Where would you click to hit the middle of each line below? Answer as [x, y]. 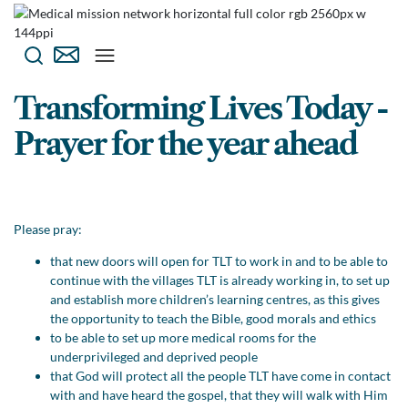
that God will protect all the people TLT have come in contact [220, 376]
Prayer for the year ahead [185, 144]
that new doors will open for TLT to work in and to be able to [219, 261]
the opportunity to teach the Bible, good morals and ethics [213, 318]
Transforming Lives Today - [201, 109]
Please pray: [48, 229]
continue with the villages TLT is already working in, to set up [220, 280]
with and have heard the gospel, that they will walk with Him [219, 395]
